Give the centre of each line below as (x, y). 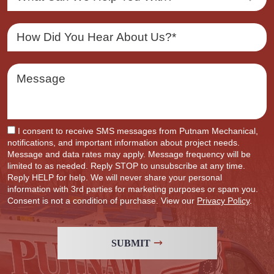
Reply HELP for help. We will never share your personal (115, 177)
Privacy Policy (223, 201)
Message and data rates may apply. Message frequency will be (129, 154)
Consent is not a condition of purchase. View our (102, 201)
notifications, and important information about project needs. (124, 143)
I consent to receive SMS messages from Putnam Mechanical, (138, 131)
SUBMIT (131, 243)
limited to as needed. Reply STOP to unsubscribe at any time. (126, 166)
